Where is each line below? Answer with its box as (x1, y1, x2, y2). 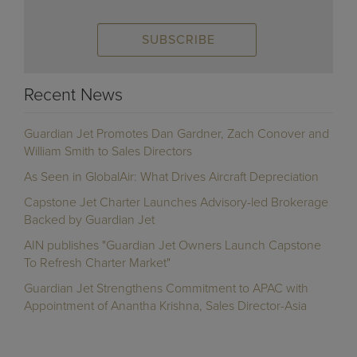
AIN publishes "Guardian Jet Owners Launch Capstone (24, 237, 321, 253)
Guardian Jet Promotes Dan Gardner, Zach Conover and (24, 125, 329, 142)
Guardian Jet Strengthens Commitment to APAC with (24, 280, 308, 296)
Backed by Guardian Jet (24, 211, 155, 228)
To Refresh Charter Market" (24, 254, 171, 271)
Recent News (24, 84, 123, 105)
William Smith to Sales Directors (24, 143, 192, 159)
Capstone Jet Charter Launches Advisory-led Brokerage (24, 194, 328, 210)
